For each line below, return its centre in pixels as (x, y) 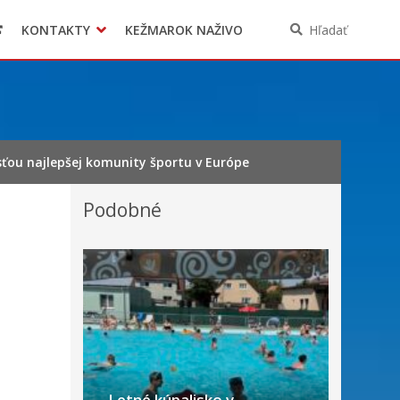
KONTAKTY (55, 29)
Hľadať (328, 29)
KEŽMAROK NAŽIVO (183, 29)
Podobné (122, 210)
